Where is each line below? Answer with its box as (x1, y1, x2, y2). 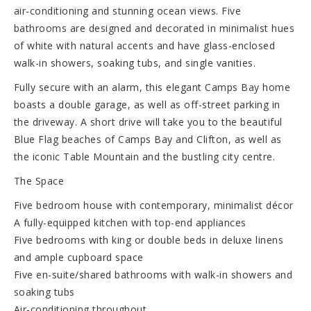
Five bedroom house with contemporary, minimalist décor (13, 198, 294, 212)
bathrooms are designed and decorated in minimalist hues (13, 21, 295, 35)
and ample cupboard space (13, 250, 144, 264)
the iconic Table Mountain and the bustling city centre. (13, 149, 276, 163)
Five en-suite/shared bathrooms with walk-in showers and (13, 267, 293, 281)
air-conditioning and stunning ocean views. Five (13, 3, 242, 17)
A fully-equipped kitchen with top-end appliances (13, 215, 246, 229)
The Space (13, 174, 65, 187)
